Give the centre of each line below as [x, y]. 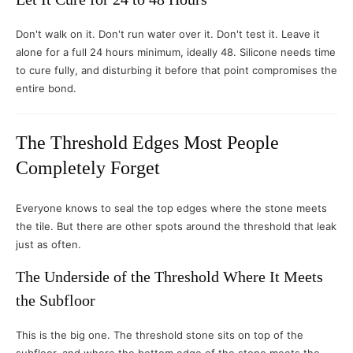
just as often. [48, 244]
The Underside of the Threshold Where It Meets [169, 277]
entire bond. [46, 88]
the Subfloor [56, 300]
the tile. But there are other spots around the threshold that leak [176, 226]
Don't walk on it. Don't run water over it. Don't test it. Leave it [168, 34]
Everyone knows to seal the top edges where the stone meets [171, 208]
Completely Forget [88, 168]
